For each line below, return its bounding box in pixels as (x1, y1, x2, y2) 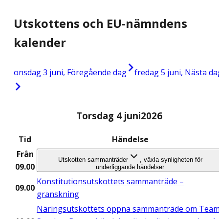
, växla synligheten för (139, 156, 202, 164)
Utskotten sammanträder (58, 156, 128, 164)
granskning (37, 189, 79, 200)
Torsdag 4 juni (76, 109, 141, 122)
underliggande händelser (96, 163, 164, 171)
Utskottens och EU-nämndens (14, 15, 187, 32)
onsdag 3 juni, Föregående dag (14, 67, 127, 78)
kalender (14, 34, 66, 51)
